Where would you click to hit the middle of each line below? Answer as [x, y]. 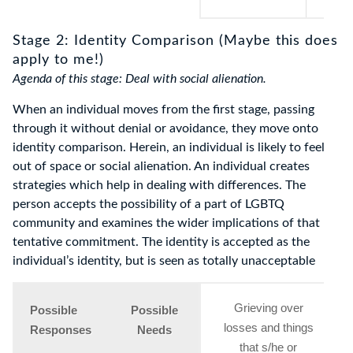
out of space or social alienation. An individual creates [161, 167]
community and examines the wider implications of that [166, 223]
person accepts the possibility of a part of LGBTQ [149, 204]
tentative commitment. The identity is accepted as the [161, 242]
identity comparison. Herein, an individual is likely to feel [169, 148]
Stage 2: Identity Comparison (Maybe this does [176, 41]
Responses [61, 330]
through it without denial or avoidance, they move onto [165, 129]
